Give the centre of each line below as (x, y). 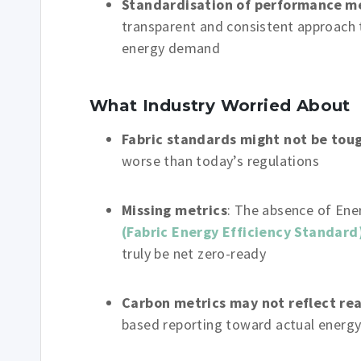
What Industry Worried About (220, 106)
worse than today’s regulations (220, 161)
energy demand (171, 48)
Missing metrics (174, 210)
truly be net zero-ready (194, 253)
